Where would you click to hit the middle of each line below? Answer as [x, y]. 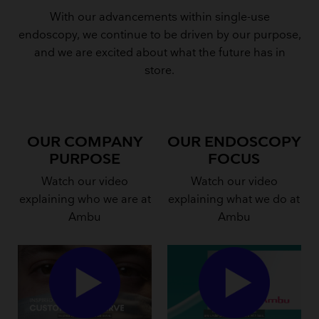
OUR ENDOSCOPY [234, 142]
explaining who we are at [85, 200]
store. [159, 71]
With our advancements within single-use [159, 18]
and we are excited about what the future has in [159, 53]
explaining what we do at [234, 200]
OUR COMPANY [85, 142]
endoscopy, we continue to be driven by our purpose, [159, 36]
